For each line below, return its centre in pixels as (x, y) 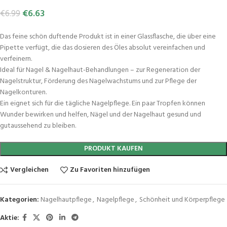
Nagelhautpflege (66, 200)
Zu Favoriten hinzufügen (110, 170)
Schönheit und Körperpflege (182, 200)
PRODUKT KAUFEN (113, 149)
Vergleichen (29, 170)
